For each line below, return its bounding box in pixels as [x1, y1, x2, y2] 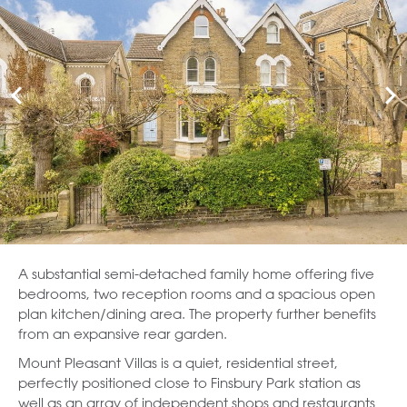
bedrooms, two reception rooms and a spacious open [18, 284, 375, 303]
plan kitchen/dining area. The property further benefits [18, 304, 376, 323]
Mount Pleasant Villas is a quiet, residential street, [18, 353, 338, 372]
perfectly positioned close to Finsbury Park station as [18, 373, 361, 392]
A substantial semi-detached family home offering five [18, 264, 374, 283]
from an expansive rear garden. [18, 324, 227, 342]
